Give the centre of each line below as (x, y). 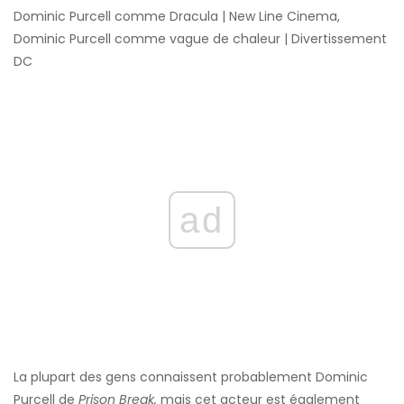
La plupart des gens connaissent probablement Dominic (191, 377)
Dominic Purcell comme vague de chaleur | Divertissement (200, 39)
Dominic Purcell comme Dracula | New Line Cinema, (177, 17)
